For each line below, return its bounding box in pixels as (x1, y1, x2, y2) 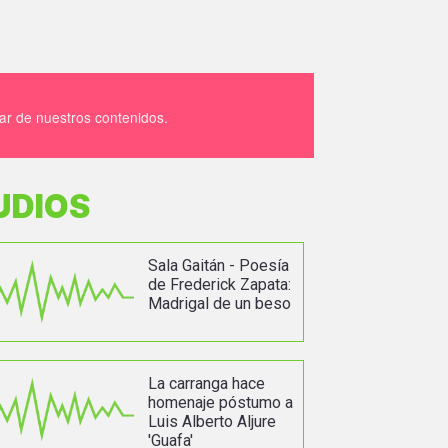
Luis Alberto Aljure (147, 412, 276, 432)
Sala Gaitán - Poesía (147, 255, 289, 275)
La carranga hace (147, 374, 265, 394)
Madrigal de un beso (147, 293, 291, 313)
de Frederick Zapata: (147, 274, 291, 294)
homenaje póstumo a (147, 393, 293, 413)
